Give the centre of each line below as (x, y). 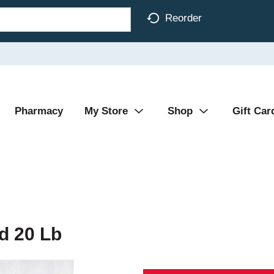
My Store (106, 111)
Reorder (183, 18)
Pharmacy (39, 111)
